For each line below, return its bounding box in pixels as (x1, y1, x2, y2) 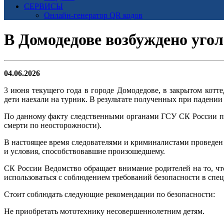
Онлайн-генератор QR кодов (44, 11, 142, 19)
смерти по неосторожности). (4, 120, 101, 129)
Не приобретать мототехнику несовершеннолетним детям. (4, 206, 204, 215)
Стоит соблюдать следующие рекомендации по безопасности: (4, 189, 215, 198)
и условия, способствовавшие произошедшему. (4, 146, 165, 155)
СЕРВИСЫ (24, 2, 63, 10)
